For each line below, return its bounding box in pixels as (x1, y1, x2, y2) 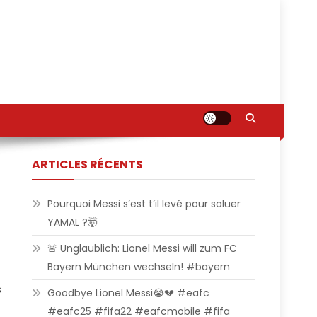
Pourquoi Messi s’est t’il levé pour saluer (47, 197, 241, 211)
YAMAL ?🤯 (47, 215, 98, 229)
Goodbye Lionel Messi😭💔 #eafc (47, 286, 210, 300)
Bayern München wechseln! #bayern (47, 260, 231, 274)
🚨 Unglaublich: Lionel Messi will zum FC (47, 241, 238, 255)
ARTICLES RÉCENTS (32, 156, 144, 173)
